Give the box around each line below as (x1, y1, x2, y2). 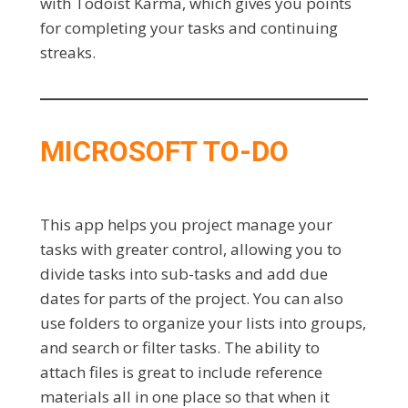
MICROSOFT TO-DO (40, 134, 289, 168)
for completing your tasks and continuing (40, 16, 338, 38)
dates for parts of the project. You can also (40, 287, 343, 309)
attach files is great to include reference (40, 361, 322, 382)
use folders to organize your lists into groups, (40, 311, 366, 333)
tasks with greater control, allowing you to (40, 238, 342, 260)
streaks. (40, 41, 96, 63)
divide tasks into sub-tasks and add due (40, 262, 328, 284)
